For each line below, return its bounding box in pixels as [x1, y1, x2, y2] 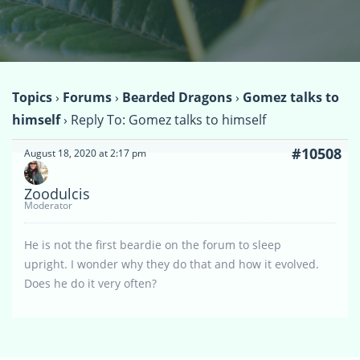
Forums [63, 88, 112, 107]
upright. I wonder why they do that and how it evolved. [24, 256, 319, 272]
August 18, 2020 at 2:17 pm [24, 146, 146, 161]
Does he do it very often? [24, 276, 157, 292]
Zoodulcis [24, 184, 90, 204]
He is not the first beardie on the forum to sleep [24, 237, 281, 253]
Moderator [24, 198, 72, 213]
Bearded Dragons [122, 88, 232, 107]
